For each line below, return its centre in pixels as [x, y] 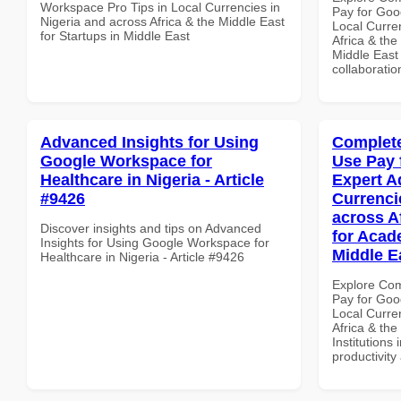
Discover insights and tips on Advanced [151, 228]
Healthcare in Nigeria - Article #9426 [142, 256]
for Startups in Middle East [115, 35]
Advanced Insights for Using [149, 142]
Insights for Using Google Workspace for [155, 242]
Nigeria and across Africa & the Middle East [162, 21]
